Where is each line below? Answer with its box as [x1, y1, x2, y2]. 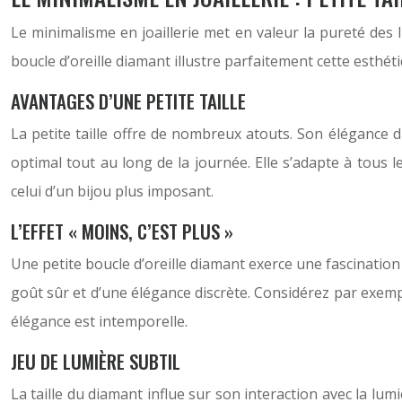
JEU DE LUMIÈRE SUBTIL [11, 347, 180, 375]
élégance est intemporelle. [11, 311, 188, 331]
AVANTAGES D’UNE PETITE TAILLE [11, 87, 246, 115]
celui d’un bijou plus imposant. [11, 181, 214, 201]
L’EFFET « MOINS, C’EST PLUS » [11, 217, 233, 245]
